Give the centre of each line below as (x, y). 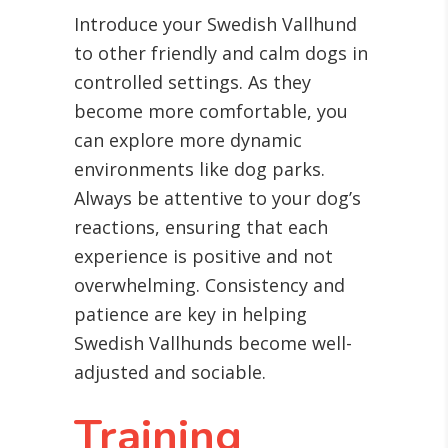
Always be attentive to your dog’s (217, 198)
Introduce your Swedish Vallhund (215, 24)
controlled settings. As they (192, 82)
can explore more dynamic (188, 140)
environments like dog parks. (199, 169)
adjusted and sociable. (170, 372)
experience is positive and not (203, 256)
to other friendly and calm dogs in (221, 53)
